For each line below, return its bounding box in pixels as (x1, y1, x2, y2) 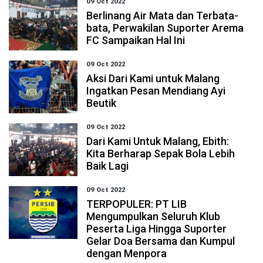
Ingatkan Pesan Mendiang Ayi (86, 85, 226, 97)
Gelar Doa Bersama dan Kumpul (86, 235, 235, 247)
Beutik (86, 97, 117, 109)
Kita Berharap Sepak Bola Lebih (86, 147, 235, 160)
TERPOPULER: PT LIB (86, 198, 187, 210)
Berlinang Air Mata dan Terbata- (86, 9, 239, 22)
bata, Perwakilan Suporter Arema (86, 22, 244, 34)
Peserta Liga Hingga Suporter (86, 222, 227, 235)
